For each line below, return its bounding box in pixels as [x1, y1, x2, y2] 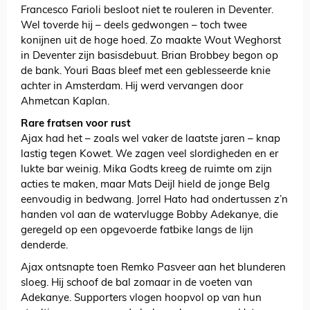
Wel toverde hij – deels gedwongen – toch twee [21, 21, 247, 32]
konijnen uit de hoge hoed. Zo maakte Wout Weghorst [21, 36, 281, 47]
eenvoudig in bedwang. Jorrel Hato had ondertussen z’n [21, 195, 288, 206]
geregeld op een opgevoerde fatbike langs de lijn [21, 226, 253, 237]
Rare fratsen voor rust [21, 119, 131, 130]
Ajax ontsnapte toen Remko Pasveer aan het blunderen [21, 263, 286, 274]
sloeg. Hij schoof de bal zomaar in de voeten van [21, 278, 253, 289]
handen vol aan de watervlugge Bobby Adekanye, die [21, 210, 278, 221]
